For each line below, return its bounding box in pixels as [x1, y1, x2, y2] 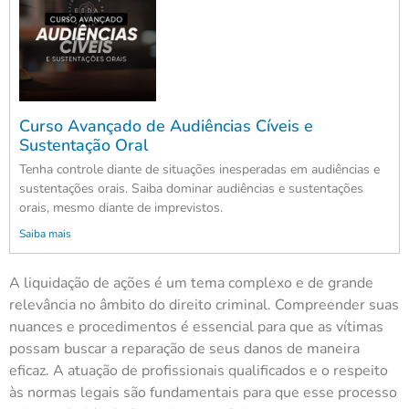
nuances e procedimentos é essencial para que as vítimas [9, 317, 383, 338]
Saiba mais [19, 226, 71, 242]
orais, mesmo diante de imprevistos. [19, 199, 223, 217]
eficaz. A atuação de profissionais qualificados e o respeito [9, 361, 388, 382]
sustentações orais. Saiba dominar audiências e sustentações [19, 180, 363, 198]
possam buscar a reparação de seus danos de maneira [9, 339, 360, 360]
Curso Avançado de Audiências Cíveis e [19, 115, 313, 138]
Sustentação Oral [19, 134, 148, 157]
